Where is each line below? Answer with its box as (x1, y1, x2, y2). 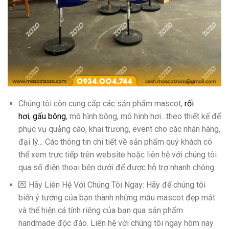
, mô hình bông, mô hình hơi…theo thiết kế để (65, 111, 221, 121)
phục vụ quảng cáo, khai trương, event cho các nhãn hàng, (18, 124, 220, 134)
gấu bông (32, 111, 66, 121)
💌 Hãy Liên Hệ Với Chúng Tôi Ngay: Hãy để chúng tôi (18, 180, 205, 190)
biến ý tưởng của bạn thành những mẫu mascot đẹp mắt (18, 193, 215, 203)
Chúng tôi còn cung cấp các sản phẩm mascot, (18, 98, 185, 108)
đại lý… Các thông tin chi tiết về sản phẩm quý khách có (18, 136, 212, 147)
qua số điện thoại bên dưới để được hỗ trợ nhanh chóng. (18, 162, 216, 172)
